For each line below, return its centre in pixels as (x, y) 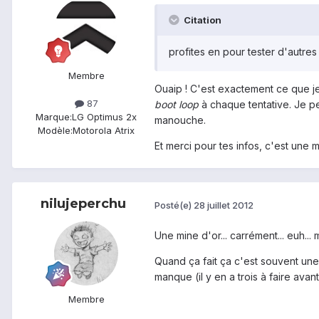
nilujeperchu (83, 204)
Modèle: (55, 131)
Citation (202, 20)
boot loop (178, 105)
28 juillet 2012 (224, 205)
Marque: (54, 117)
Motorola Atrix (104, 131)
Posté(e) (174, 205)
